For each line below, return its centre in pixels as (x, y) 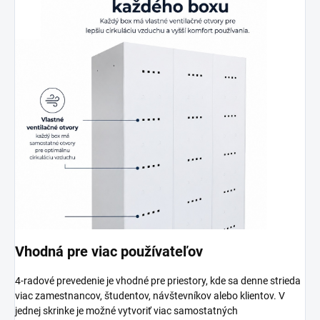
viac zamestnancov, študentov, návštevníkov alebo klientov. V (150, 295)
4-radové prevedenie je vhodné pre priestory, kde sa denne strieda (158, 280)
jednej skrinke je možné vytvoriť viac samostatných (126, 310)
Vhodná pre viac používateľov (109, 251)
